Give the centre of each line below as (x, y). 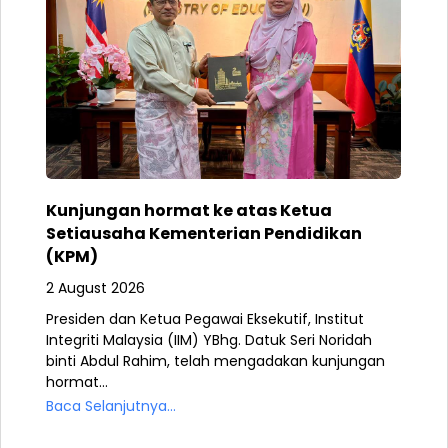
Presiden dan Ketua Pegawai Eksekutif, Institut (205, 318)
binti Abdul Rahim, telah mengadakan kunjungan (215, 360)
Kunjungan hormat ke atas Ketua (189, 210)
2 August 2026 (95, 287)
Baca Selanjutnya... (111, 405)
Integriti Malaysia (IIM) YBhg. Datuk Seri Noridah (209, 339)
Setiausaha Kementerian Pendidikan (204, 233)
